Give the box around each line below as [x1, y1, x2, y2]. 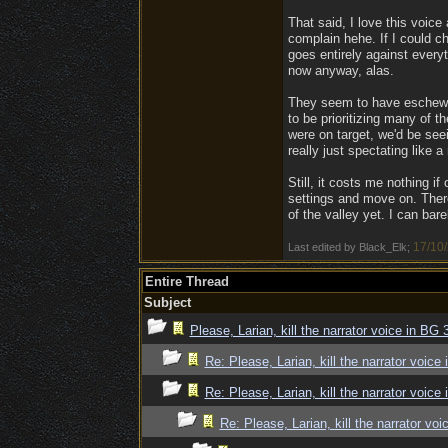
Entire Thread [144, 274, 229, 289]
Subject [143, 295, 191, 310]
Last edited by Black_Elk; [287, 241, 413, 253]
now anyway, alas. [287, 63, 394, 78]
